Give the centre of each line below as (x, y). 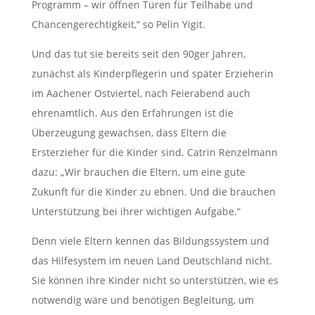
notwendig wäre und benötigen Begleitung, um (142, 300)
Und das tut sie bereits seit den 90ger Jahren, (138, 54)
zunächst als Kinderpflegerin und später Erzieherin (152, 74)
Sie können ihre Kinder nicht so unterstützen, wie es (155, 281)
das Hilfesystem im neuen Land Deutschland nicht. (152, 261)
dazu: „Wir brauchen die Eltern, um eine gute (138, 172)
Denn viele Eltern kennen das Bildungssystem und (150, 241)
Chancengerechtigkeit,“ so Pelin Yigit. (118, 25)
